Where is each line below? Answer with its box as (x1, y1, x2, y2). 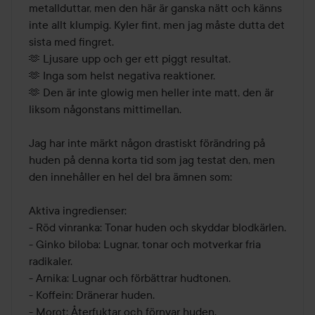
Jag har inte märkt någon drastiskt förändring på (29, 135, 265, 150)
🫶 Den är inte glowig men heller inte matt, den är (29, 84, 274, 99)
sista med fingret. (29, 34, 114, 49)
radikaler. (29, 253, 72, 268)
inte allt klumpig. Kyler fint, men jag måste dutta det (29, 17, 285, 32)
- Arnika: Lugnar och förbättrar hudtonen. (29, 270, 231, 285)
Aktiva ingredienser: (29, 202, 127, 217)
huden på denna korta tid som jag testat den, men (29, 152, 275, 167)
